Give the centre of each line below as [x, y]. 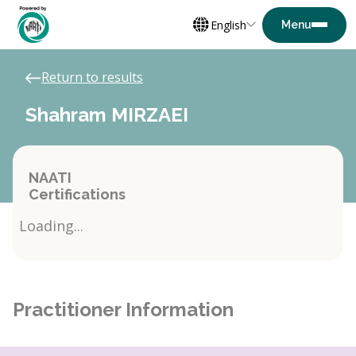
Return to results [92, 77]
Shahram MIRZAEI [107, 115]
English [228, 25]
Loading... [51, 226]
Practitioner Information [123, 310]
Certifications [77, 194]
